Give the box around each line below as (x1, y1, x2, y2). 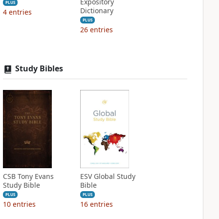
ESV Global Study (80, 172, 135, 181)
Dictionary (80, 6, 113, 15)
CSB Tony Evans (2, 172, 54, 181)
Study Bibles (15, 63, 63, 74)
